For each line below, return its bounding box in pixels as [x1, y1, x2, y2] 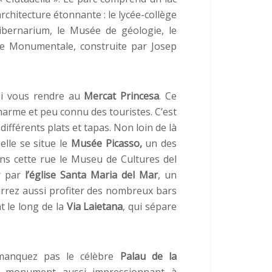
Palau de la [120, 249, 177, 263]
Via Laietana [66, 199, 123, 213]
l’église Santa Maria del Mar [24, 168, 158, 182]
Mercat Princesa [84, 89, 160, 103]
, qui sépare [123, 199, 177, 213]
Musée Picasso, [70, 136, 142, 150]
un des [141, 136, 177, 150]
